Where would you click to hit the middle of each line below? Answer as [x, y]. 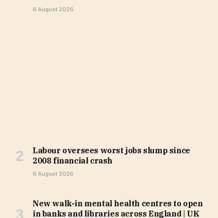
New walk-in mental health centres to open [118, 204]
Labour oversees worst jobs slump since [111, 151]
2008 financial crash [73, 161]
